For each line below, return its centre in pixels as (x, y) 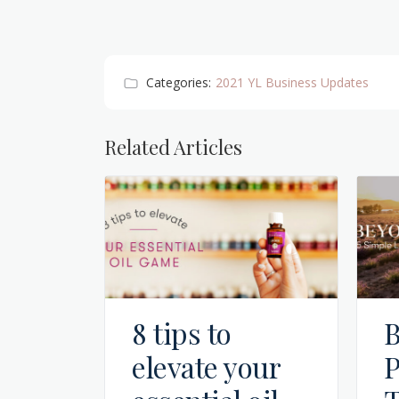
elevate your (206, 366)
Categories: (179, 82)
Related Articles (173, 147)
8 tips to (182, 332)
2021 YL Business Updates (292, 82)
